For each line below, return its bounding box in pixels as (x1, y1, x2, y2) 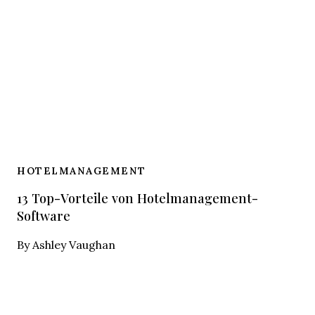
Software (17, 207, 70, 224)
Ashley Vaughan (30, 237, 115, 252)
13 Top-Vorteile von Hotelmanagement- (17, 190, 258, 207)
